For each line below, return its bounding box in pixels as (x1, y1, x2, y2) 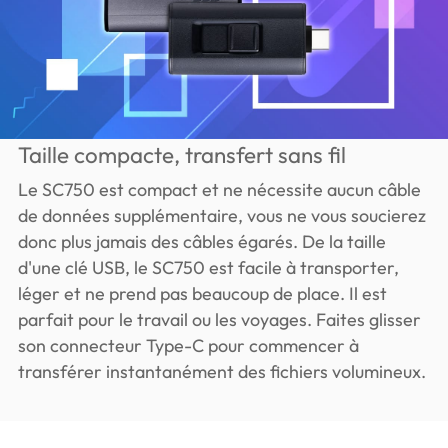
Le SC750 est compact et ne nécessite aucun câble (17, 177, 421, 201)
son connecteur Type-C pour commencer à (17, 333, 359, 357)
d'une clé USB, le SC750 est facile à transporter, (17, 255, 399, 279)
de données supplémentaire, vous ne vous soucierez (17, 203, 426, 227)
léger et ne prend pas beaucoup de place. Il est (17, 281, 387, 305)
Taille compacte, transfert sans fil (17, 140, 346, 169)
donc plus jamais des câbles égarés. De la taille (17, 229, 386, 253)
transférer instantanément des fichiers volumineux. (17, 359, 426, 383)
